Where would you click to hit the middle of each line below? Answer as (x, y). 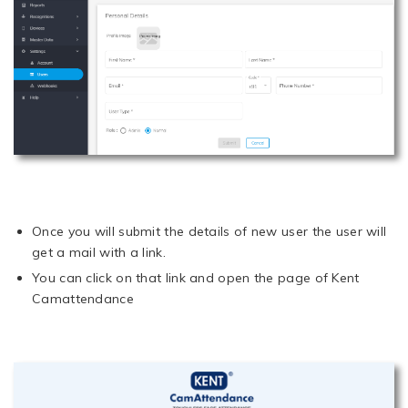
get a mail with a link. (99, 253)
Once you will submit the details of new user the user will (209, 232)
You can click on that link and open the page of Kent (196, 278)
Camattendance (83, 299)
